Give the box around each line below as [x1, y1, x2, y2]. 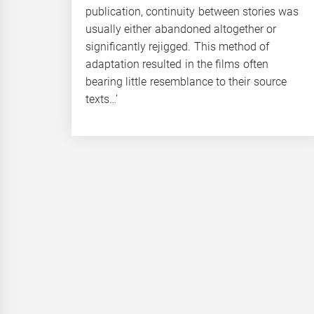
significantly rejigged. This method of [86, 39, 270, 53]
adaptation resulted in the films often [86, 57, 268, 71]
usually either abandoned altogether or [86, 22, 277, 36]
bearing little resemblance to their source [86, 74, 287, 88]
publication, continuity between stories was [86, 4, 299, 18]
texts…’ [86, 92, 118, 106]
